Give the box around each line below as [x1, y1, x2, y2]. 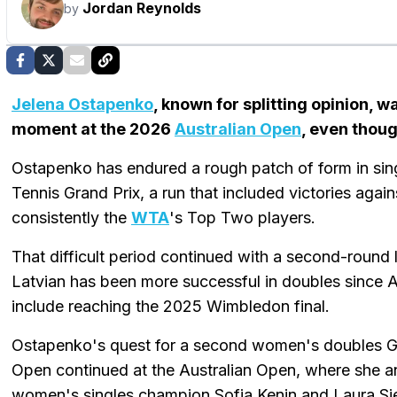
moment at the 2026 [12, 120, 175, 139]
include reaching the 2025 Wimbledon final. [12, 297, 330, 316]
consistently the [12, 208, 131, 228]
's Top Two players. [169, 208, 315, 228]
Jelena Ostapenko [12, 95, 153, 114]
